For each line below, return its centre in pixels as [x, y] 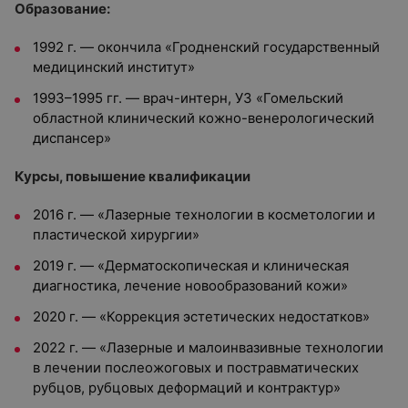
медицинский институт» [114, 67]
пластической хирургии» [116, 235]
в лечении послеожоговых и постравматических [196, 367]
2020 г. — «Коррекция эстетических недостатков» [201, 316]
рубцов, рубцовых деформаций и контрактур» [187, 388]
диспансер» [72, 138]
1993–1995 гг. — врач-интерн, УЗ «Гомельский [188, 98]
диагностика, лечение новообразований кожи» [190, 286]
